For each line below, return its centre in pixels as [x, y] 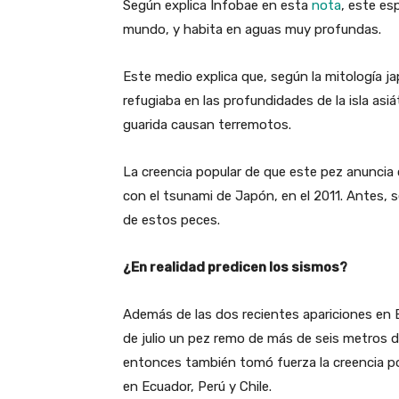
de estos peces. [171, 220]
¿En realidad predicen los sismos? [235, 268]
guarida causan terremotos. [207, 125]
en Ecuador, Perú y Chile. [199, 387]
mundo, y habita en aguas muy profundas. [252, 30]
